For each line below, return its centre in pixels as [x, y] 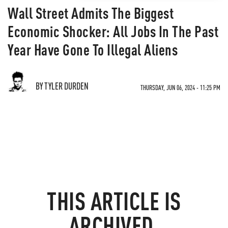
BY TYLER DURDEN [62, 86]
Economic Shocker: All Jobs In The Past [113, 31]
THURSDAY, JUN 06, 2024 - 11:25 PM [180, 87]
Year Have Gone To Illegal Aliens [93, 49]
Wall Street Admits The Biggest [91, 13]
